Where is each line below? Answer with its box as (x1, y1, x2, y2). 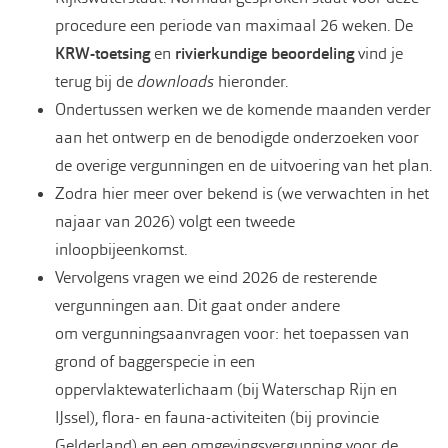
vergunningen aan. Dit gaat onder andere (55, 294, 340, 316)
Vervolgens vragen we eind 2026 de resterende (55, 266, 377, 288)
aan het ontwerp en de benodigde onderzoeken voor (55, 126, 419, 148)
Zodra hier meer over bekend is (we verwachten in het (55, 182, 429, 204)
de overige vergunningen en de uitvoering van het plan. (55, 154, 432, 176)
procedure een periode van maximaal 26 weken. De (55, 14, 413, 36)
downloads (137, 70, 214, 92)
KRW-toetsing (55, 42, 150, 64)
